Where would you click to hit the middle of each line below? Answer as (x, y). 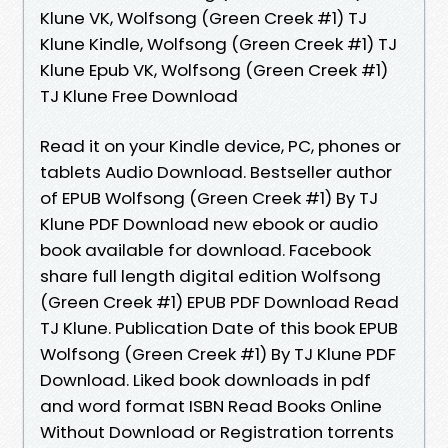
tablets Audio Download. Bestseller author (216, 171)
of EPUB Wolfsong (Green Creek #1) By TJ (209, 197)
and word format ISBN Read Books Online (211, 405)
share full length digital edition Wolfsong (210, 275)
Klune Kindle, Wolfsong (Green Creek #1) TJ (218, 43)
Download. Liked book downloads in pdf (205, 379)
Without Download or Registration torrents (217, 431)
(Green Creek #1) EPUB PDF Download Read (219, 301)
